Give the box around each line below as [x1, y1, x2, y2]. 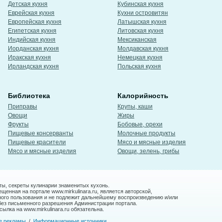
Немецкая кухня [117, 54, 163, 61]
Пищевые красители [8, 139, 66, 146]
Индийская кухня [8, 36, 55, 43]
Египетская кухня [8, 27, 56, 34]
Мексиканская [117, 36, 157, 43]
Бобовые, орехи [117, 121, 163, 128]
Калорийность [117, 92, 168, 100]
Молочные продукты [117, 130, 175, 137]
